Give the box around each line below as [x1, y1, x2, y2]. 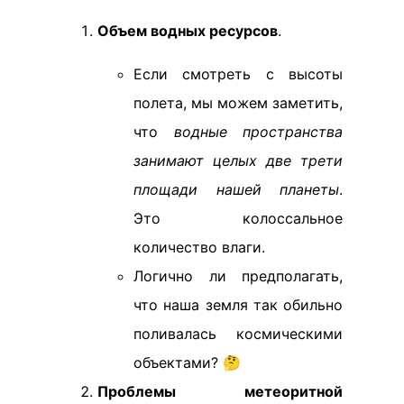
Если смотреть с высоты [133, 65, 343, 83]
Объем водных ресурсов [97, 22, 278, 40]
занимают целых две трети [133, 151, 343, 170]
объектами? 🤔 [133, 353, 241, 372]
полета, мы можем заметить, [133, 94, 343, 112]
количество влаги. [133, 238, 265, 256]
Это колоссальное [133, 209, 343, 227]
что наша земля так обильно [133, 296, 343, 314]
